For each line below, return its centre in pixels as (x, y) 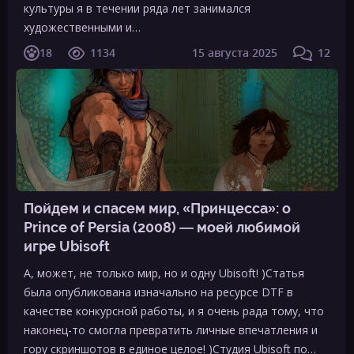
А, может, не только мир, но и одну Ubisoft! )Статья (164, 273)
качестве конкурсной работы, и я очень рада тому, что (174, 311)
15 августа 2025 (235, 53)
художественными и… (82, 27)
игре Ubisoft (67, 246)
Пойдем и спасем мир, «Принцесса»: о (157, 208)
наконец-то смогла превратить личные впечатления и (171, 330)
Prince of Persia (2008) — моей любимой (162, 227)
